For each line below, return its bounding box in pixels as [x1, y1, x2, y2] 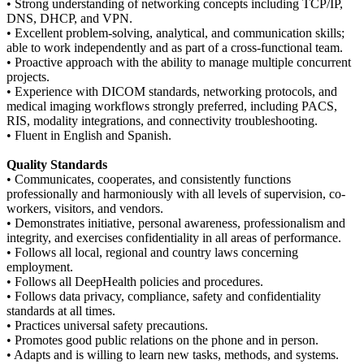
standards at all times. [6, 303, 115, 318]
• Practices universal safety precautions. [6, 318, 208, 332]
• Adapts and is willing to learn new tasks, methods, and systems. [6, 347, 339, 362]
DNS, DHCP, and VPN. [6, 11, 132, 25]
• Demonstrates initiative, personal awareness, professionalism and [6, 215, 345, 230]
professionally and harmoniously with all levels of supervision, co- [6, 186, 345, 201]
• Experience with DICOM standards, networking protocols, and [6, 84, 337, 98]
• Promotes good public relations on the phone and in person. [6, 332, 318, 347]
